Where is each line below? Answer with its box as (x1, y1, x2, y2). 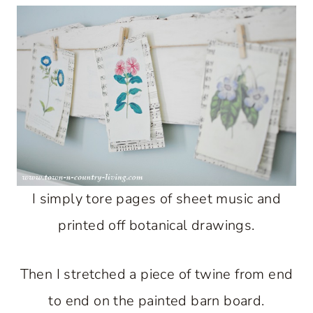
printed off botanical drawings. (58, 216, 255, 235)
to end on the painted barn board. (48, 291, 265, 311)
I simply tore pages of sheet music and (31, 189, 282, 209)
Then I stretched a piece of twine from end (20, 265, 293, 284)
